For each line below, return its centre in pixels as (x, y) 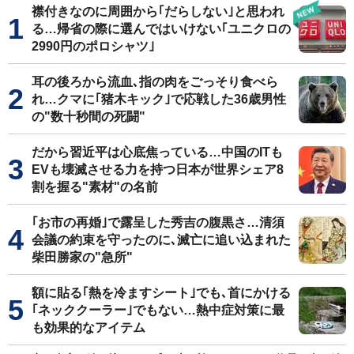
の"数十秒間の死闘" (88, 116)
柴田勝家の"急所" (82, 257)
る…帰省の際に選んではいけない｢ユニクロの (161, 28)
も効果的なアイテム (88, 327)
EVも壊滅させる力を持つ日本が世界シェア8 (158, 169)
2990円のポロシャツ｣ (93, 46)
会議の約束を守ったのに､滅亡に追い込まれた (161, 239)
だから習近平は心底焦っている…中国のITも (157, 152)
